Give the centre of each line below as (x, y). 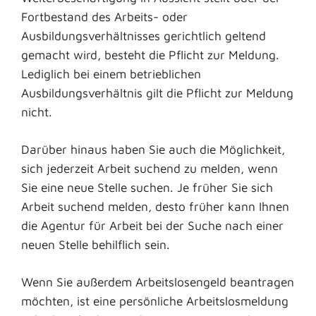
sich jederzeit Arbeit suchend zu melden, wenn (150, 168)
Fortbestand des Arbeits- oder (104, 17)
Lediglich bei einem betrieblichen (111, 74)
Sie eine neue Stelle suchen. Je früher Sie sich (147, 187)
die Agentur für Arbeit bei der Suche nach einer (152, 225)
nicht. (37, 112)
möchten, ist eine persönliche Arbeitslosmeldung (155, 300)
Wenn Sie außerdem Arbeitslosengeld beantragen (158, 281)
